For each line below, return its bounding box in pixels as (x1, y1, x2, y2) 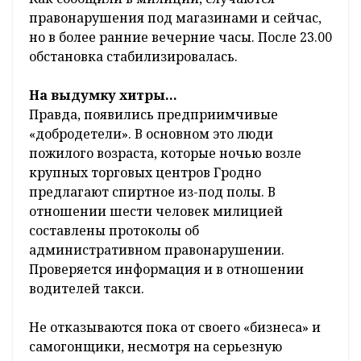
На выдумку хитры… (29, 85, 177, 104)
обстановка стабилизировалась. (29, 47, 238, 65)
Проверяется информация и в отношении (29, 259, 304, 278)
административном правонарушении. (29, 240, 284, 259)
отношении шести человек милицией (29, 201, 283, 220)
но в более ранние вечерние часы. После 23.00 (29, 27, 332, 46)
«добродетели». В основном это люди (29, 124, 273, 143)
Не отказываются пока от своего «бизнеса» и (29, 317, 321, 336)
